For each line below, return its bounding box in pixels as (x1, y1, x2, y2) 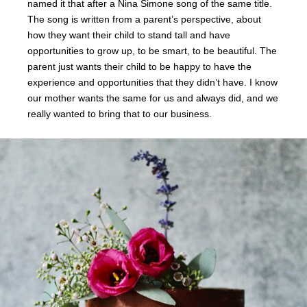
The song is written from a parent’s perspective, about (27, 14, 261, 25)
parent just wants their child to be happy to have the (27, 61, 251, 73)
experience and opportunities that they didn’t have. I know (27, 77, 278, 88)
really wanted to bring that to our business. (27, 108, 212, 120)
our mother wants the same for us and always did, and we (27, 93, 278, 104)
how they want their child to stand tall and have (27, 29, 230, 41)
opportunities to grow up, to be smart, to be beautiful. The (27, 45, 277, 57)
